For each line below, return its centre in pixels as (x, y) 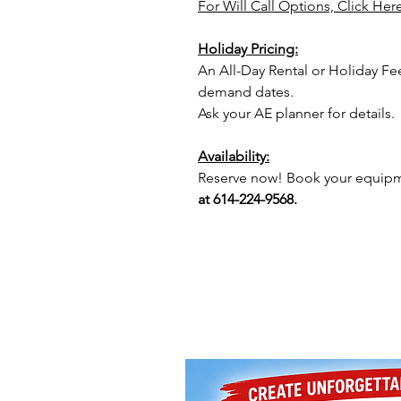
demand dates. (246, 92)
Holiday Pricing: (248, 49)
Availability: (234, 156)
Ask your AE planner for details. (296, 113)
